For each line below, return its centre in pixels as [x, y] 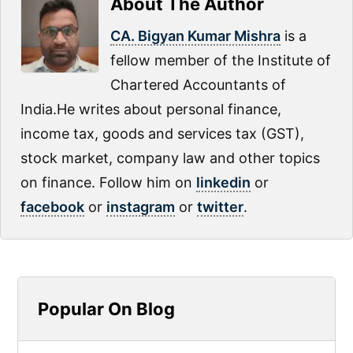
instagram [141, 206]
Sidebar [61, 326]
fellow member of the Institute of [221, 60]
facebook [52, 206]
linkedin [223, 182]
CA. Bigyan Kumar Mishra [195, 35]
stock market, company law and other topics [170, 158]
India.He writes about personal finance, [151, 109]
